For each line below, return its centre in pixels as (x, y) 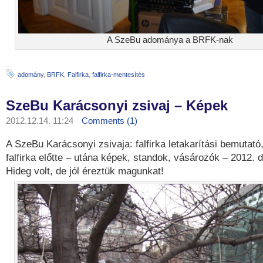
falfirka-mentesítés (119, 75)
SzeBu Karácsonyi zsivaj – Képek (117, 105)
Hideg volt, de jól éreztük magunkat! (85, 171)
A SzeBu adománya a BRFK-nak (170, 40)
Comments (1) (109, 121)
